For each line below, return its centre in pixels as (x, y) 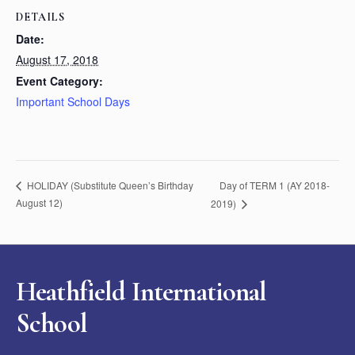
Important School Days (73, 101)
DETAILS (40, 17)
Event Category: (59, 81)
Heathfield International (141, 292)
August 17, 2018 (57, 59)
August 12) (39, 203)
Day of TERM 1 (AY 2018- (274, 185)
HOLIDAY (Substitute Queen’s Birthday (109, 185)
